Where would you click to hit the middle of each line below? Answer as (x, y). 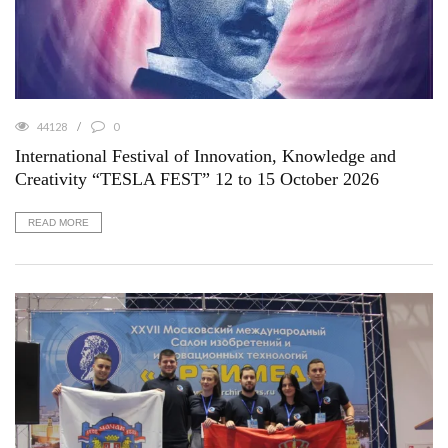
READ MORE (58, 223)
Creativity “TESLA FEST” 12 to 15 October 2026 (197, 179)
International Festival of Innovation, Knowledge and (205, 156)
